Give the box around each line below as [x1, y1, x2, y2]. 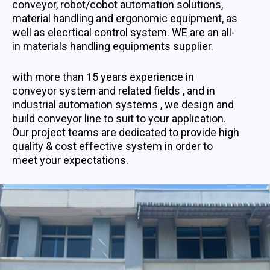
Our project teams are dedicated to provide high [12, 126, 239, 139]
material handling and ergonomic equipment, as [12, 11, 237, 25]
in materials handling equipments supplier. [12, 39, 213, 52]
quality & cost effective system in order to [12, 140, 213, 153]
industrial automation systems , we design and [12, 98, 234, 111]
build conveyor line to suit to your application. [12, 112, 226, 125]
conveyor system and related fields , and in [12, 84, 215, 98]
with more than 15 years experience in [12, 71, 194, 84]
